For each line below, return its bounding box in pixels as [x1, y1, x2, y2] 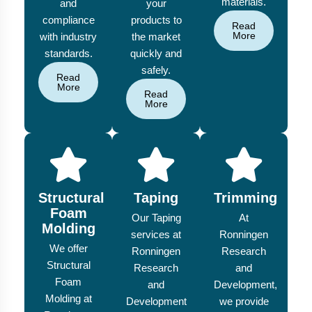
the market [132, 31, 180, 43]
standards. [44, 47, 93, 60]
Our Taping [131, 212, 181, 224]
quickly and [130, 47, 182, 60]
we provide [219, 295, 269, 308]
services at [131, 228, 181, 241]
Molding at [45, 292, 92, 305]
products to [130, 14, 182, 26]
